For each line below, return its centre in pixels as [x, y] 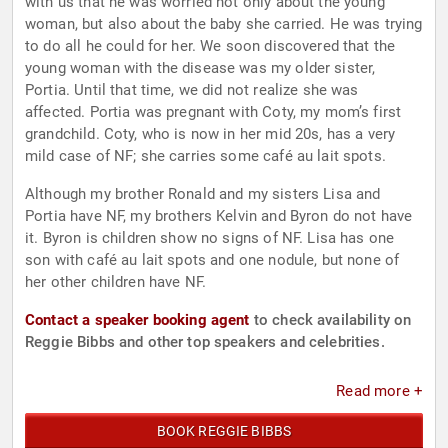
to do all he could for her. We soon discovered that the [210, 46]
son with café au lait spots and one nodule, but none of [212, 260]
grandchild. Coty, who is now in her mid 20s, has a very [210, 134]
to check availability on [330, 320]
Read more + [379, 391]
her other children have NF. [116, 282]
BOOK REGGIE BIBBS [224, 431]
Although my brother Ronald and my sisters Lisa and [203, 194]
